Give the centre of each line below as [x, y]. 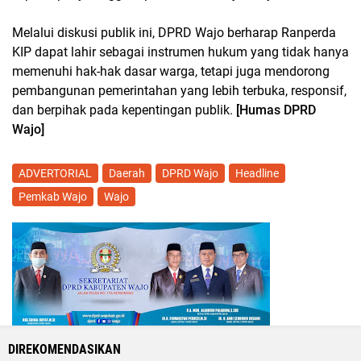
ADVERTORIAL [55, 173]
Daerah [127, 173]
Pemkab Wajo [53, 197]
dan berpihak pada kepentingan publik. [124, 110]
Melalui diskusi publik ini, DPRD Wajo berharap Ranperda [174, 33]
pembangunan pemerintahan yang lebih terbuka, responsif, [179, 91]
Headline [257, 173]
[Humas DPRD [276, 110]
